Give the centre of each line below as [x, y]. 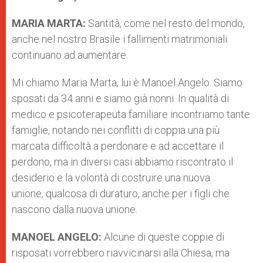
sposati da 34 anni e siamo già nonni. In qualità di [120, 98]
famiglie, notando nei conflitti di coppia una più [116, 130]
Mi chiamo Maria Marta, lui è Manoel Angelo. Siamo [127, 82]
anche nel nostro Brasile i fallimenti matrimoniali [119, 39]
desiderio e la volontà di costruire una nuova [111, 178]
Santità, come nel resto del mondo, [166, 23]
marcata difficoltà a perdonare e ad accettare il [118, 146]
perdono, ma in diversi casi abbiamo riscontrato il [122, 162]
